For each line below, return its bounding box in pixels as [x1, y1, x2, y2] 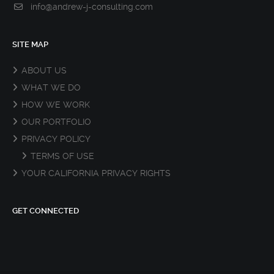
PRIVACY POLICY [21, 134, 91, 144]
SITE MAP [12, 40, 48, 49]
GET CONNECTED [12, 206, 79, 215]
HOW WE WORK [21, 100, 90, 109]
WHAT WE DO [21, 83, 81, 92]
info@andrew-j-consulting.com [31, 2, 153, 12]
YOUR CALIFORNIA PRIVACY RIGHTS [21, 168, 171, 178]
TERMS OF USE [31, 151, 94, 161]
